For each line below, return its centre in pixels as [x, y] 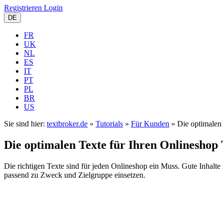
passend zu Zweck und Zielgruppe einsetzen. [75, 175]
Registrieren [23, 8]
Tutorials [109, 124]
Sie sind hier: [25, 124]
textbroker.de [67, 124]
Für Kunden [150, 124]
